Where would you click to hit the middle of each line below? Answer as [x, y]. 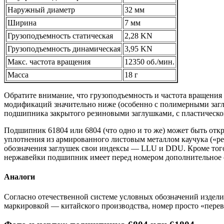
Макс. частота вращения [49, 61]
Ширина [22, 22]
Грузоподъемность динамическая [64, 48]
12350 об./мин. [149, 61]
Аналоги [19, 177]
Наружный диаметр [41, 9]
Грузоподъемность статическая [60, 35]
